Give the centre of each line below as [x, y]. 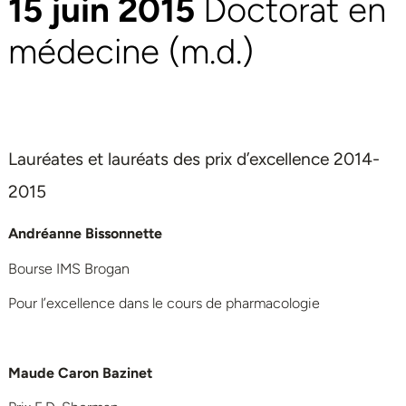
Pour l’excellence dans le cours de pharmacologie [164, 304]
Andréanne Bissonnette [85, 234]
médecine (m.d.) [131, 52]
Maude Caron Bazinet [80, 373]
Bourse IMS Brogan [69, 268]
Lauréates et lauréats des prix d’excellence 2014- [194, 159]
